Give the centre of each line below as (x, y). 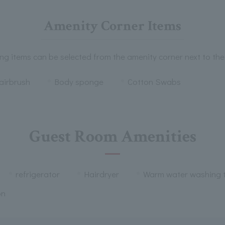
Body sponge (79, 81)
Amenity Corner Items (113, 26)
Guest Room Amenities (113, 136)
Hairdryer (101, 174)
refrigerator (38, 174)
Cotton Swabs (154, 81)
